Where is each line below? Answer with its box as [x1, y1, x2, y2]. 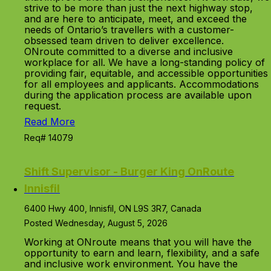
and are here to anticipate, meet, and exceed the [24, 13, 247, 25]
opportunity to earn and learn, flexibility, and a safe [24, 247, 260, 259]
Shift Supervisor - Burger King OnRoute [24, 165, 234, 178]
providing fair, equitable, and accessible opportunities [24, 67, 268, 79]
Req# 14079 [24, 132, 73, 143]
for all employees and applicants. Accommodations [24, 78, 259, 90]
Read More [24, 116, 75, 128]
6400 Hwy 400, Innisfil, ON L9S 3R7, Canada [24, 203, 201, 214]
